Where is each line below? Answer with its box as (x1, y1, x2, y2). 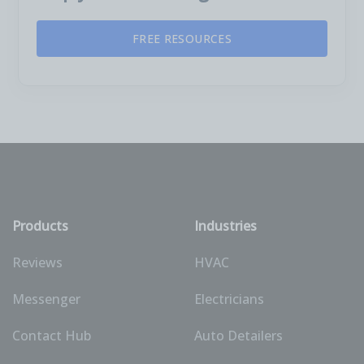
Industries (194, 216, 257, 235)
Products (12, 216, 68, 235)
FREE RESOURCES (132, 30, 232, 46)
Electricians (194, 289, 264, 308)
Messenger (12, 289, 80, 308)
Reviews (12, 253, 63, 271)
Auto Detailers (194, 326, 283, 344)
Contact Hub (12, 326, 91, 344)
